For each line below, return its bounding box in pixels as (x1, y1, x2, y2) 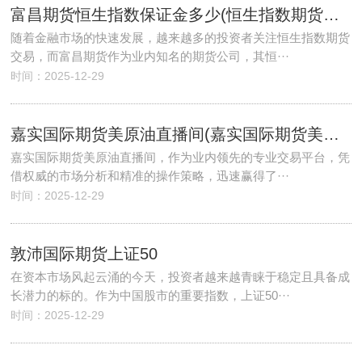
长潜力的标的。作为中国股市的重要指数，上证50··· (11, 288, 291, 302)
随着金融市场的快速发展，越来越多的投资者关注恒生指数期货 (11, 31, 351, 44)
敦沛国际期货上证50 (11, 245, 158, 263)
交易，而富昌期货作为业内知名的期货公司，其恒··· (11, 49, 290, 63)
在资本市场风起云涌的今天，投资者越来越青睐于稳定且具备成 (11, 270, 351, 284)
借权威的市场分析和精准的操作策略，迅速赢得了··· (11, 169, 290, 183)
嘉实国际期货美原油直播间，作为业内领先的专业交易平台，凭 (11, 150, 351, 164)
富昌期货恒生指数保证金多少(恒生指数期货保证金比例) (323, 6, 340, 23)
